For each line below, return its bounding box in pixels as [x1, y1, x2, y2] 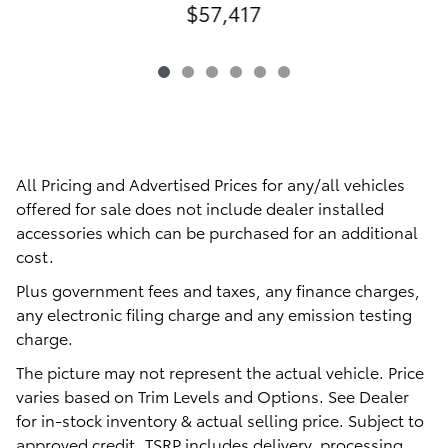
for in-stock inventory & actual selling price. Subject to [16, 408, 424, 432]
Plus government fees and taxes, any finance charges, [16, 278, 420, 302]
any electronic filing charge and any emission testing [16, 302, 412, 326]
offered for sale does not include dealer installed [16, 196, 384, 220]
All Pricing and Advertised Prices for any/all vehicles [16, 172, 405, 196]
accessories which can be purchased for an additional [16, 220, 418, 244]
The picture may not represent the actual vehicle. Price [16, 360, 424, 384]
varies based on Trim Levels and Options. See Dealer [16, 384, 409, 408]
